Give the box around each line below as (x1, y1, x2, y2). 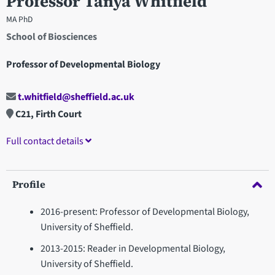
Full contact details (6, 134, 85, 149)
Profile (12, 177, 45, 192)
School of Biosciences (6, 29, 97, 44)
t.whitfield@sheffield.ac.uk (16, 90, 134, 104)
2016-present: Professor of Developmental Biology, (40, 205, 249, 219)
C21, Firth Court (14, 107, 82, 122)
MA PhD (6, 13, 33, 25)
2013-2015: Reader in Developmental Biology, (40, 242, 225, 256)
